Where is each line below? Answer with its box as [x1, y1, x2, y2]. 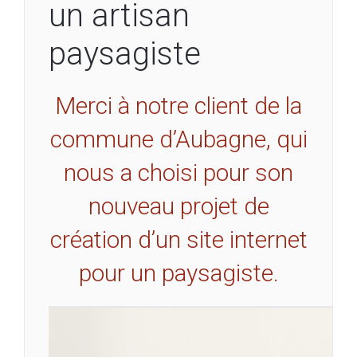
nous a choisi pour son [64, 158, 293, 186]
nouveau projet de [88, 191, 269, 220]
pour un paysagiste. [78, 258, 279, 287]
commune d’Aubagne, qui [49, 124, 308, 153]
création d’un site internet [49, 225, 308, 253]
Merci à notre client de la [55, 91, 302, 120]
